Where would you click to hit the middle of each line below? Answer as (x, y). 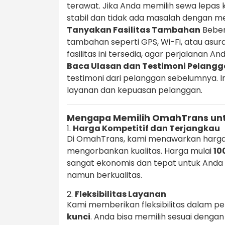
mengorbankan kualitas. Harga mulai (140, 151)
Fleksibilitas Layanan (121, 194)
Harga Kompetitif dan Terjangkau (146, 129)
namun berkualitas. (104, 175)
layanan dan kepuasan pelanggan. (135, 90)
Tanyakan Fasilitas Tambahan (134, 30)
